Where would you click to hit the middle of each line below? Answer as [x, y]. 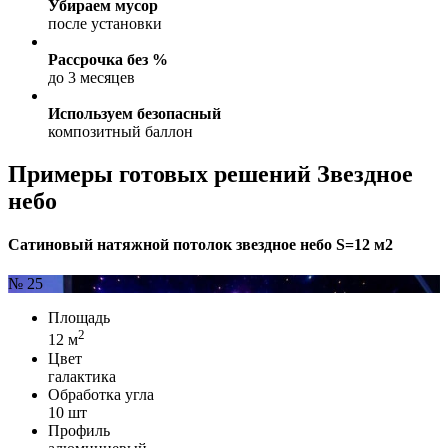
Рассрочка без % [108, 59]
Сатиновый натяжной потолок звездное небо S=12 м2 [200, 244]
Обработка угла [101, 394]
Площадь [79, 318]
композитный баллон [120, 131]
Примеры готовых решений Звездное [210, 173]
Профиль [79, 430]
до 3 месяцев [91, 77]
